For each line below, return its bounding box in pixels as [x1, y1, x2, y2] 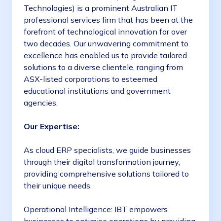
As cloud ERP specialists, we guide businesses [24, 145, 191, 155]
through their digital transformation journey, [24, 157, 180, 167]
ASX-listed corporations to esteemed [24, 74, 157, 84]
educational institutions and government [24, 86, 171, 96]
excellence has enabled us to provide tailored [24, 50, 187, 61]
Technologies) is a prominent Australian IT [24, 3, 178, 13]
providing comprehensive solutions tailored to [24, 169, 189, 179]
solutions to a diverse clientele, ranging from [24, 62, 183, 73]
